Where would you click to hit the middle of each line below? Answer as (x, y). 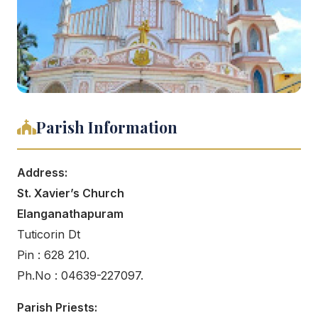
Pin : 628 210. (53, 255)
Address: (42, 172)
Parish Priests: (57, 307)
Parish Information (107, 127)
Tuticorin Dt (49, 234)
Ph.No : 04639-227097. (80, 275)
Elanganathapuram (70, 214)
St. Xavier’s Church (71, 193)
